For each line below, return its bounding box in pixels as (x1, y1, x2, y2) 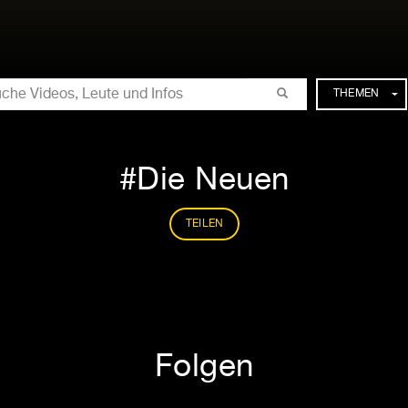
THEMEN (332, 88, 380, 99)
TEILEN (185, 219, 224, 229)
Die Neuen (137, 165, 290, 197)
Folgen (154, 352, 254, 383)
